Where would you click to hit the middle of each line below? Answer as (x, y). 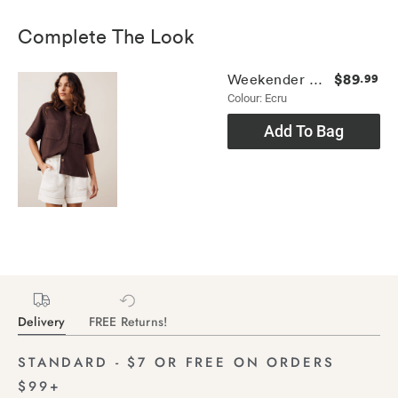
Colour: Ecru (257, 98)
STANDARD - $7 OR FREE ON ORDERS (176, 362)
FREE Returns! (128, 321)
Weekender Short (315, 79)
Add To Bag (303, 131)
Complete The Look (106, 35)
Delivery (42, 321)
